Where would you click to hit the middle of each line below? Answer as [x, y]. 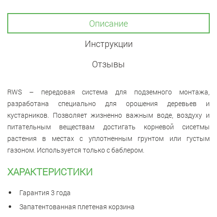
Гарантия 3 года [45, 192]
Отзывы [108, 64]
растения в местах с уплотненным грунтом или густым [108, 138]
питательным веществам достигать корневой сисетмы [108, 126]
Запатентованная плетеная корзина [77, 206]
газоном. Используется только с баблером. [76, 150]
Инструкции [108, 43]
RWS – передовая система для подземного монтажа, [108, 92]
